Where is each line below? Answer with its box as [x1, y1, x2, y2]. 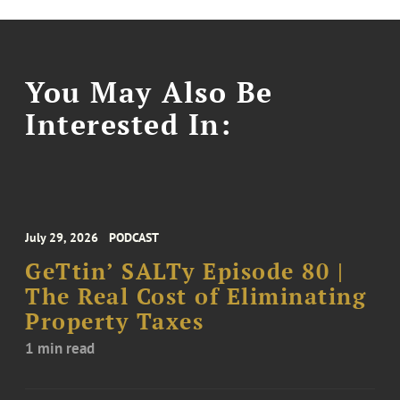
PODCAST [109, 229, 160, 246]
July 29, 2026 [25, 229, 99, 246]
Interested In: [25, 104, 232, 143]
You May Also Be [25, 72, 273, 111]
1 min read [25, 338, 96, 359]
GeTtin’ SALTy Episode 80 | [25, 257, 345, 287]
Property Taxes [25, 307, 204, 337]
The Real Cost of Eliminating [25, 282, 367, 312]
